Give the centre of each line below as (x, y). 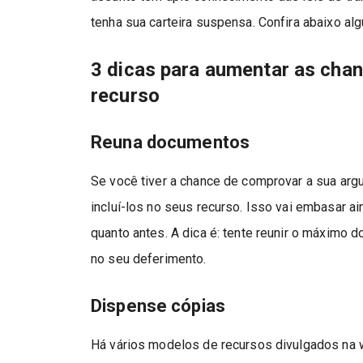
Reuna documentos (171, 142)
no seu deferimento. (149, 258)
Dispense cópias (158, 305)
